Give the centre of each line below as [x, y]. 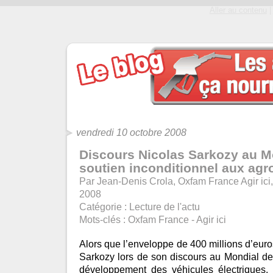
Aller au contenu [238, 10]
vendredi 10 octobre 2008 [131, 132]
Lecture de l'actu [165, 207]
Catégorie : [104, 207]
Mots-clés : [104, 219]
